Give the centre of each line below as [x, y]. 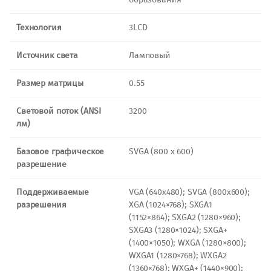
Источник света [47, 55]
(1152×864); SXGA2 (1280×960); [185, 217]
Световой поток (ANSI [59, 111]
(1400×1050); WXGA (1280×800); [188, 243]
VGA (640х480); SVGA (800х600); [189, 192]
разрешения [41, 204]
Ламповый [150, 55]
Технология [39, 27]
